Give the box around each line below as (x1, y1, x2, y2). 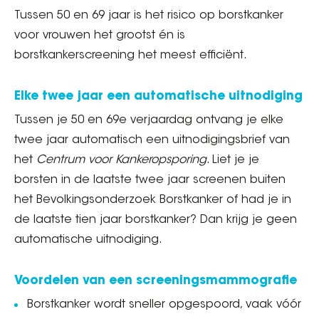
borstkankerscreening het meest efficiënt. (14, 50, 247, 61)
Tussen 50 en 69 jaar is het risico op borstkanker (14, 10, 283, 21)
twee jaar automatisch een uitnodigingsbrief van (14, 135, 290, 146)
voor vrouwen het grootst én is (14, 30, 185, 41)
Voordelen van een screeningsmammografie (14, 275, 297, 287)
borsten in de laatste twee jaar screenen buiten (14, 174, 286, 186)
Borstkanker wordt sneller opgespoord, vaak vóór (27, 299, 301, 310)
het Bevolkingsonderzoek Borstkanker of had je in (14, 194, 291, 206)
